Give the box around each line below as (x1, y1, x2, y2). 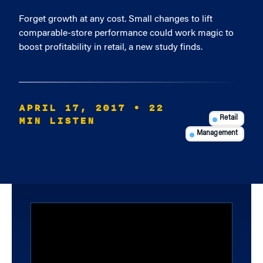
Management (196, 130, 238, 137)
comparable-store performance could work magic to (19, 29, 234, 38)
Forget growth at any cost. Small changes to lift (19, 15, 213, 24)
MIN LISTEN (19, 113, 95, 129)
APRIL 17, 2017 (19, 100, 126, 116)
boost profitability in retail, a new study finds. (19, 43, 203, 52)
